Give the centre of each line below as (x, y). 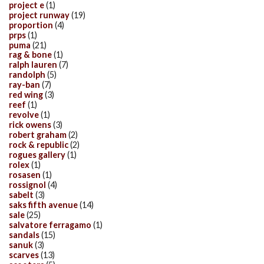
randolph (27, 75)
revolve (24, 115)
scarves (24, 255)
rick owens (30, 125)
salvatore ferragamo (50, 225)
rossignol (27, 184)
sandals (24, 235)
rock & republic (39, 145)
